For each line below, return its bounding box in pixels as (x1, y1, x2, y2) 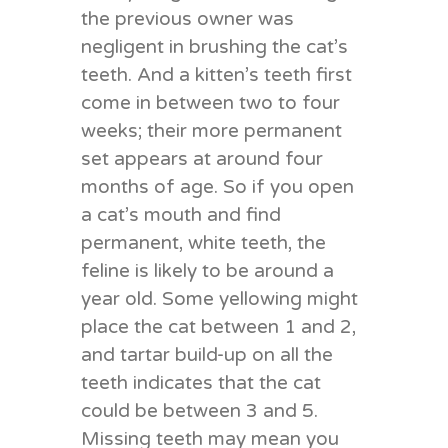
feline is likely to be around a (80, 259, 334, 282)
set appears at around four (80, 147, 323, 170)
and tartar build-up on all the (80, 343, 333, 366)
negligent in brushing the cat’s (80, 35, 348, 58)
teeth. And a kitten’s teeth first (80, 63, 352, 86)
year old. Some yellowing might (80, 287, 358, 310)
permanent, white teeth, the (80, 231, 326, 254)
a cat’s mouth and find (80, 203, 281, 226)
